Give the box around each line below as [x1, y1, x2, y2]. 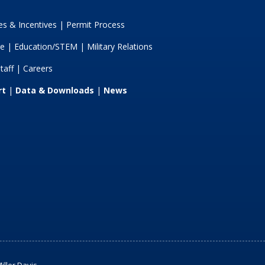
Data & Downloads [15, 85, 94, 96]
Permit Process [66, 19, 125, 31]
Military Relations [86, 41, 153, 53]
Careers [22, 63, 53, 75]
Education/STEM [14, 41, 77, 53]
